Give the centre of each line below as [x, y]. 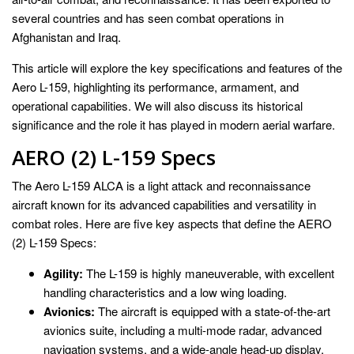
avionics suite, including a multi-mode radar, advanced [183, 330]
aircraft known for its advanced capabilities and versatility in [164, 205]
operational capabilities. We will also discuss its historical [157, 106]
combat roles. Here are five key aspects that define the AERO [172, 224]
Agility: [63, 274]
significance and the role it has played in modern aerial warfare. [173, 125]
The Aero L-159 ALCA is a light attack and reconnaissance [161, 186]
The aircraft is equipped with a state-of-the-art [213, 311]
